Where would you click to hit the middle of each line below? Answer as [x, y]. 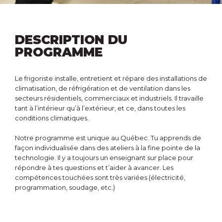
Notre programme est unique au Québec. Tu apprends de [108, 138]
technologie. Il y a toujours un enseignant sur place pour [104, 158]
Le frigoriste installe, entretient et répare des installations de [111, 78]
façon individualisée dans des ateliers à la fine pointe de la [108, 148]
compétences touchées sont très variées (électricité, [100, 177]
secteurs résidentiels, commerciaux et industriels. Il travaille [109, 98]
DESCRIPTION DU [71, 40]
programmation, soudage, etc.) [65, 187]
